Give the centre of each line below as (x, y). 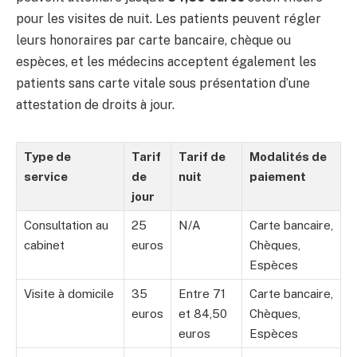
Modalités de (288, 157)
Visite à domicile (69, 294)
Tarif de (202, 157)
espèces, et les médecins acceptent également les (166, 62)
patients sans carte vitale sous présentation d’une (163, 84)
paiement (278, 177)
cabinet (44, 245)
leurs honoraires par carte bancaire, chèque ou (153, 41)
